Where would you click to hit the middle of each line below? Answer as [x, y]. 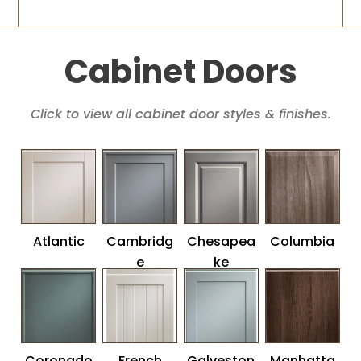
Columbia [303, 241]
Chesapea [221, 241]
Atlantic [58, 241]
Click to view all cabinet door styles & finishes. [180, 114]
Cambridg [140, 241]
